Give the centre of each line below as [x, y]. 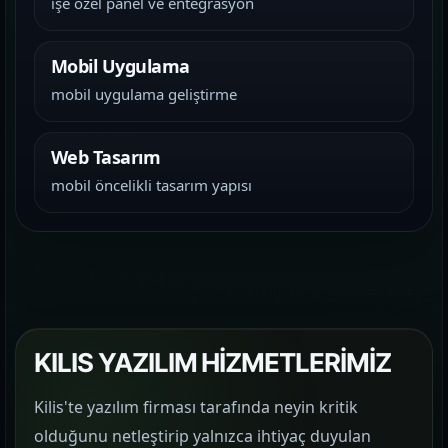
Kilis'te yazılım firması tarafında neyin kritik [196, 407]
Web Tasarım [106, 157]
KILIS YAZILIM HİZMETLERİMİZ [212, 362]
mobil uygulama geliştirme [144, 94]
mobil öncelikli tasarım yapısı [151, 185]
